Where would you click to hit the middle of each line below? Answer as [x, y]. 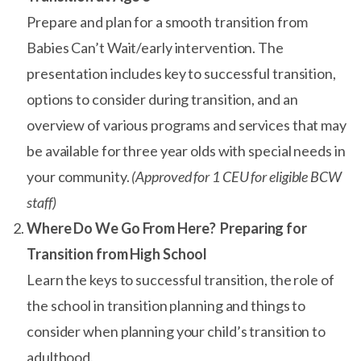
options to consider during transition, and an [162, 99]
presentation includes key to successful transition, [181, 73]
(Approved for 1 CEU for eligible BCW [237, 176]
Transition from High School [117, 254]
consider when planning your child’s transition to [176, 331]
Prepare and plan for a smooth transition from [167, 22]
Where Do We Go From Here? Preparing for [167, 228]
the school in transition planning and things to [166, 305]
